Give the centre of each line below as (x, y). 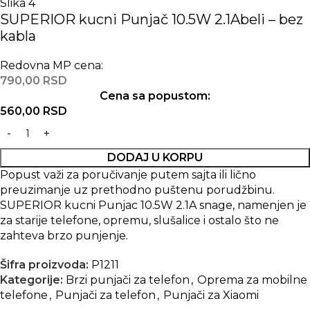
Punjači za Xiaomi (211, 295)
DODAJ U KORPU (155, 157)
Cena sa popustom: (155, 95)
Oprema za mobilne (252, 280)
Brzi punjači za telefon (128, 280)
